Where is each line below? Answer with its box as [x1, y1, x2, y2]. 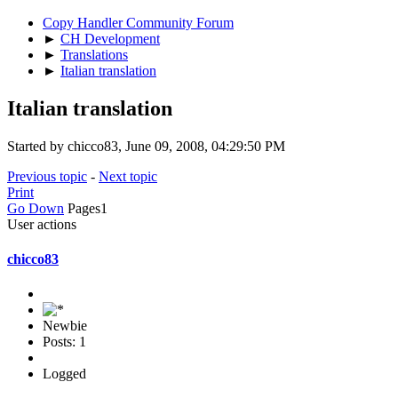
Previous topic [7, 168, 87, 184]
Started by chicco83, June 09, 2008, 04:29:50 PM [7, 138, 285, 154]
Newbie [43, 318, 87, 334]
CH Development [60, 30, 160, 46]
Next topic [99, 168, 157, 184]
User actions [7, 216, 76, 232]
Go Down [7, 200, 64, 216]
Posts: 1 [43, 334, 86, 350]
